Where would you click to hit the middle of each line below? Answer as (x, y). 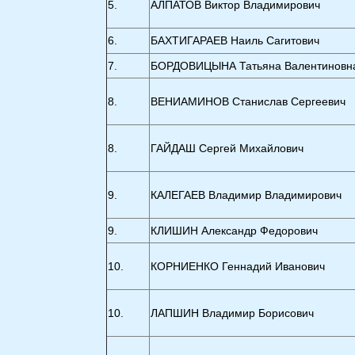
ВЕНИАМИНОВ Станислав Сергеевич (248, 101)
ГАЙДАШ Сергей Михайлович (227, 148)
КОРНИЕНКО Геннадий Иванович (238, 266)
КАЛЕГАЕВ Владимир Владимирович (246, 195)
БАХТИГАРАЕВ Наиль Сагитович (235, 40)
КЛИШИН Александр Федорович (235, 231)
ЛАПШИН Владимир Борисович (233, 313)
